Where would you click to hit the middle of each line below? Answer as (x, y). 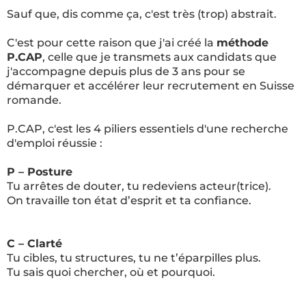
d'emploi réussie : (55, 143)
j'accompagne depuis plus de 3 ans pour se (126, 71)
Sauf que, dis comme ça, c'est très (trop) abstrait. (142, 14)
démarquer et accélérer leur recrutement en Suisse (151, 86)
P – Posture (40, 172)
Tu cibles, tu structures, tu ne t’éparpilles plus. (134, 258)
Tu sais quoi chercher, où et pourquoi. (111, 272)
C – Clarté (34, 244)
